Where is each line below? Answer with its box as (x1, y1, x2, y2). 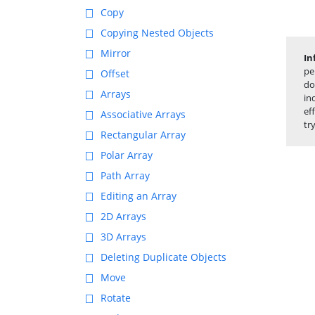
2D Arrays (101, 210, 146, 223)
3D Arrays (101, 230, 146, 243)
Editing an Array (101, 189, 176, 202)
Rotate (101, 291, 131, 304)
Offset (101, 67, 129, 80)
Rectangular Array (101, 128, 186, 141)
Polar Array (101, 148, 153, 162)
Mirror (101, 46, 131, 60)
